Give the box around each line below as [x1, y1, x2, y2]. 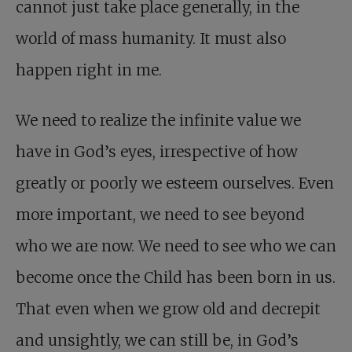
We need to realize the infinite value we [16, 111, 301, 130]
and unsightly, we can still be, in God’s [16, 331, 299, 350]
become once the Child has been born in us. [16, 268, 335, 288]
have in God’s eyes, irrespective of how [16, 142, 298, 162]
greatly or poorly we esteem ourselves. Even [16, 174, 334, 193]
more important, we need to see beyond [16, 205, 305, 225]
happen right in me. [16, 60, 162, 80]
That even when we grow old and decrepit [16, 299, 321, 319]
